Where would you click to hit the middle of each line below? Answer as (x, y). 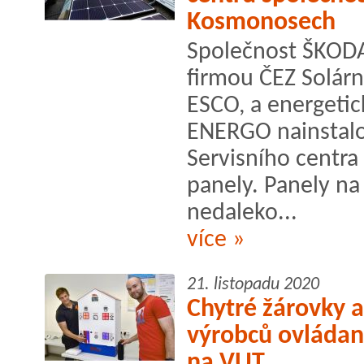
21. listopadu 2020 (253, 284)
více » (216, 240)
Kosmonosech (261, 22)
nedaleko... (242, 213)
